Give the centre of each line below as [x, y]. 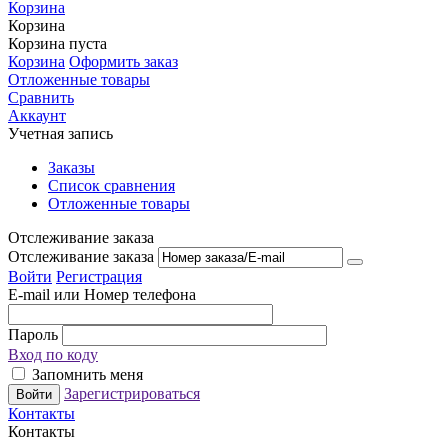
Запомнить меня [85, 374]
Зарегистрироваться [132, 393]
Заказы [71, 167]
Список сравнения [111, 185]
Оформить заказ [123, 61]
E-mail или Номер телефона [102, 294]
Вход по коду [53, 354]
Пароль [35, 334]
